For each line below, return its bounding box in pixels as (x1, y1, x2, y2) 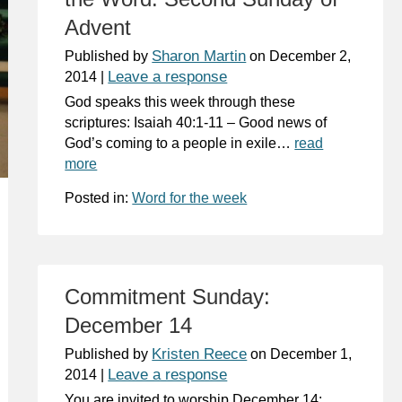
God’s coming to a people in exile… (65, 135, 295, 151)
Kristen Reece (152, 345, 248, 363)
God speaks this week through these (65, 93, 296, 109)
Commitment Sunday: (65, 284, 271, 310)
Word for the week (132, 189, 248, 205)
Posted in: (65, 189, 133, 205)
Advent (65, 14, 132, 39)
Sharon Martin (152, 47, 247, 65)
